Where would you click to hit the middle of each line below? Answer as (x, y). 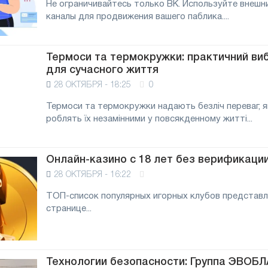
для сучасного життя (102, 70)
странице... (69, 209)
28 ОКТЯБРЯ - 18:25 (92, 85)
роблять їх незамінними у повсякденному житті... (149, 119)
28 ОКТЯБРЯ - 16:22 (92, 175)
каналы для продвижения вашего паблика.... (138, 17)
